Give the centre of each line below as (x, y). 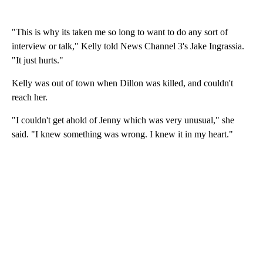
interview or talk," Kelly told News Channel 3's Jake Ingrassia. (128, 46)
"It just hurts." (38, 60)
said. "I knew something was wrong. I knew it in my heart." (122, 134)
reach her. (30, 97)
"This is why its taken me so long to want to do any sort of (120, 32)
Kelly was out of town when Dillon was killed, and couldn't (122, 83)
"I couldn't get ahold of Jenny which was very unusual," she (123, 120)
